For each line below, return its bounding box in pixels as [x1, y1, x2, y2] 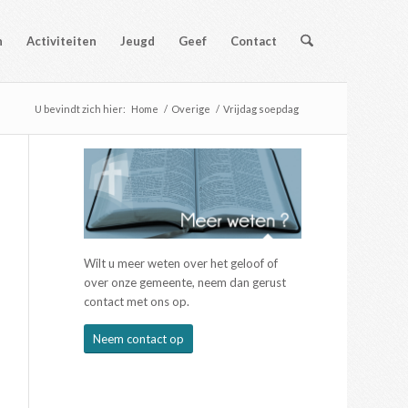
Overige [170, 103, 210, 115]
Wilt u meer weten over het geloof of [84, 256, 279, 271]
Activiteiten [26, 34, 97, 48]
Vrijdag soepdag [222, 103, 299, 115]
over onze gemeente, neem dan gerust [84, 275, 287, 291]
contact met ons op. [84, 294, 190, 310]
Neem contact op [93, 331, 185, 347]
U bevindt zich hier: [34, 103, 126, 115]
